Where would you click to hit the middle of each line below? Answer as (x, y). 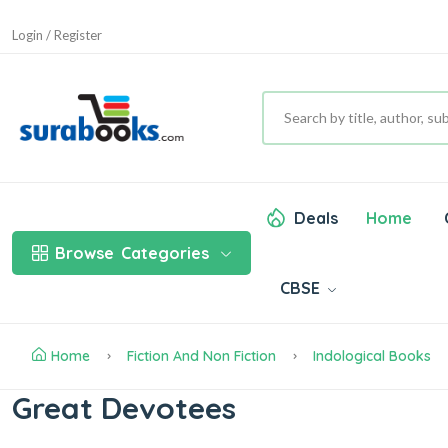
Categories (165, 253)
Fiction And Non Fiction (201, 356)
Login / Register (57, 35)
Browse (84, 253)
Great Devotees (124, 408)
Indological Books (372, 356)
